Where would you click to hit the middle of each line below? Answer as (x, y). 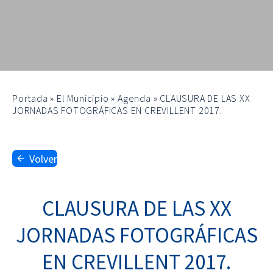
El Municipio (83, 98)
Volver (43, 158)
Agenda (134, 98)
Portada (30, 98)
